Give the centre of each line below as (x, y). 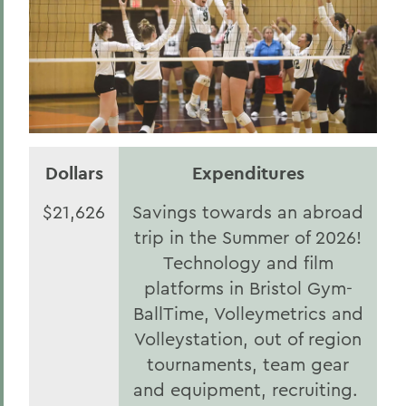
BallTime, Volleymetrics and (248, 313)
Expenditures (248, 173)
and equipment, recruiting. (248, 389)
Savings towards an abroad (248, 212)
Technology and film (248, 262)
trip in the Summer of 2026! (248, 237)
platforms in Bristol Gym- (248, 288)
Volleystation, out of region (248, 338)
